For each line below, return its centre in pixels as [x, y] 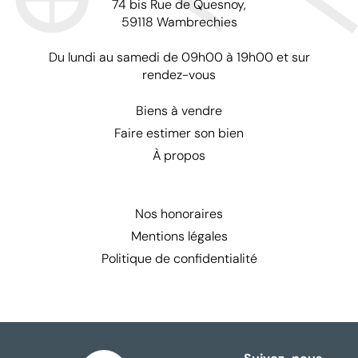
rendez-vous [179, 75]
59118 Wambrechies [179, 22]
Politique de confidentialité [179, 259]
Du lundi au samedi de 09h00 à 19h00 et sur [179, 58]
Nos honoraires [179, 214]
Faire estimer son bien [179, 133]
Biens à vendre [179, 111]
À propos [179, 156]
